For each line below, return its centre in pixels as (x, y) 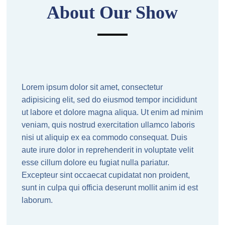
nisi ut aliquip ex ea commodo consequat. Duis (105, 137)
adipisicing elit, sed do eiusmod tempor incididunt (109, 100)
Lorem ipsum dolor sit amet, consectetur (92, 87)
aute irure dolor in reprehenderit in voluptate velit (108, 150)
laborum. (38, 200)
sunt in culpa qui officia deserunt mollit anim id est (110, 188)
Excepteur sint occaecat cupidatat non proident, (106, 175)
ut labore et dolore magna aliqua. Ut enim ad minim (113, 112)
